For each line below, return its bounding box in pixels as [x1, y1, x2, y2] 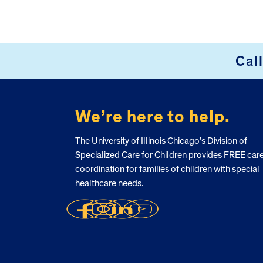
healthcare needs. [75, 178, 143, 188]
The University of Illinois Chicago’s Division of [75, 136, 247, 146]
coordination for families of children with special [75, 164, 259, 174]
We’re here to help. [75, 108, 230, 126]
